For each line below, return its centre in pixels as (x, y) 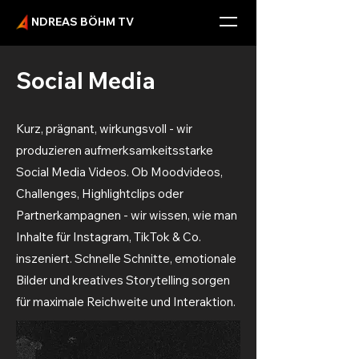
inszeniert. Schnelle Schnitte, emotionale (126, 258)
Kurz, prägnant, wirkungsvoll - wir (104, 129)
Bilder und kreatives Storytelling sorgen (123, 280)
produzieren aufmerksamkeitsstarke (115, 150)
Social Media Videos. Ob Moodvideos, (119, 172)
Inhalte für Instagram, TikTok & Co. (109, 237)
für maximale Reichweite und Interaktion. (126, 302)
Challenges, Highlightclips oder (100, 194)
